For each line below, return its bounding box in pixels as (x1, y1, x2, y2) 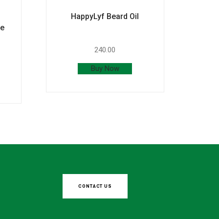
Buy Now (90, 64, 119, 73)
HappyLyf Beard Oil (71, 11, 139, 21)
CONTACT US (78, 184, 112, 189)
